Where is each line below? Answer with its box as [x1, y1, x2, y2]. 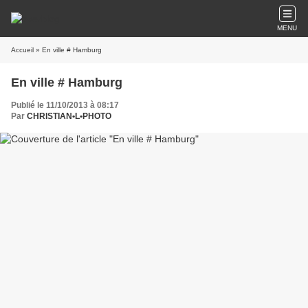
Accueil [11, 46, 34, 54]
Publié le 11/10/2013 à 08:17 [11, 100, 119, 110]
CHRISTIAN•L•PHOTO [27, 111, 111, 121]
